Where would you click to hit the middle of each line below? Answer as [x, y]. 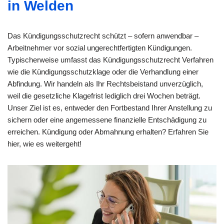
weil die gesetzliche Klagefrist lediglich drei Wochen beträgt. [104, 96]
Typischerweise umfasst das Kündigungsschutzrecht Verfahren [110, 60]
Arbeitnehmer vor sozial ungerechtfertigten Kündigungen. [100, 48]
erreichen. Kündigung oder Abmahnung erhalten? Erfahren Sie [108, 132]
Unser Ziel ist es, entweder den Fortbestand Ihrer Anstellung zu [110, 108]
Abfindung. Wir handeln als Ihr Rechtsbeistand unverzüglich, [105, 84]
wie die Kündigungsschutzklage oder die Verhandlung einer [103, 72]
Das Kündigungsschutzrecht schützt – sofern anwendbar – [103, 36]
